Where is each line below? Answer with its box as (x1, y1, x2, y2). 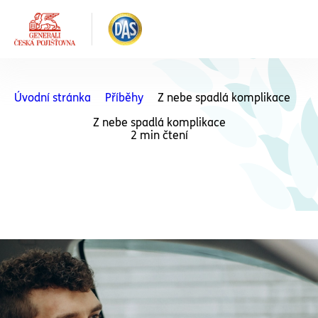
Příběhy (105, 91, 143, 104)
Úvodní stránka (14, 91, 91, 104)
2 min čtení (130, 128, 188, 142)
